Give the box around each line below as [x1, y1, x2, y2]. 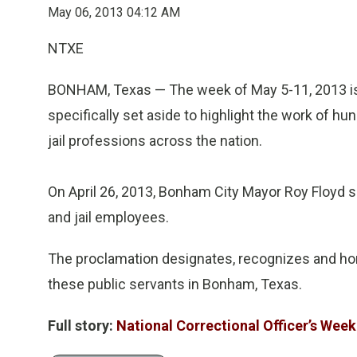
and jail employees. [48, 209, 169, 226]
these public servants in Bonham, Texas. [48, 276, 302, 292]
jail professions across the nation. [48, 132, 262, 149]
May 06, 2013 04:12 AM [48, 5, 180, 20]
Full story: [48, 317, 113, 334]
